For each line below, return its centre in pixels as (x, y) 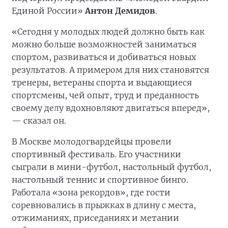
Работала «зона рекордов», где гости (91, 192)
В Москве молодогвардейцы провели (92, 141)
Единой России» (48, 11)
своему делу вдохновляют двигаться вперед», (111, 108)
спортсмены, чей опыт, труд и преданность (105, 95)
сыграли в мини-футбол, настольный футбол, (111, 167)
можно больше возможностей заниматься (104, 44)
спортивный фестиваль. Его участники (96, 154)
